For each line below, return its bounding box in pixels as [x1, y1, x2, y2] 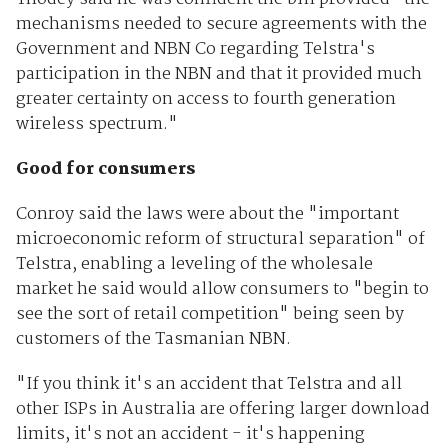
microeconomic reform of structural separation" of [15, 226, 425, 254]
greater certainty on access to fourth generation [15, 86, 396, 114]
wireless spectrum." [15, 111, 178, 139]
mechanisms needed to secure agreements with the [15, 11, 427, 39]
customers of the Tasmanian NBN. [15, 326, 291, 354]
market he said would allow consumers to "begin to [15, 276, 429, 304]
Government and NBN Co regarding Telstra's [15, 36, 375, 64]
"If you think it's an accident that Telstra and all [15, 371, 402, 399]
